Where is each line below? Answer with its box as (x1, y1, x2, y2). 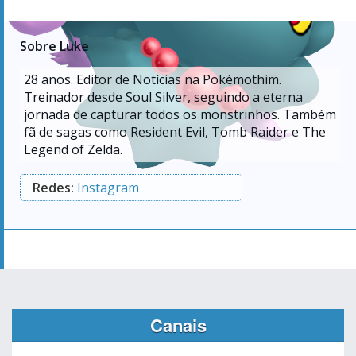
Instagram (77, 178, 139, 196)
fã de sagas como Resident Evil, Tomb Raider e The (24, 122, 326, 141)
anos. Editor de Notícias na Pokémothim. (38, 70, 281, 88)
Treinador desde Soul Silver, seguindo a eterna (24, 87, 303, 106)
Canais (149, 311, 207, 338)
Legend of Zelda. (24, 140, 122, 158)
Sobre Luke (20, 37, 89, 55)
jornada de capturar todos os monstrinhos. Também (24, 105, 336, 123)
